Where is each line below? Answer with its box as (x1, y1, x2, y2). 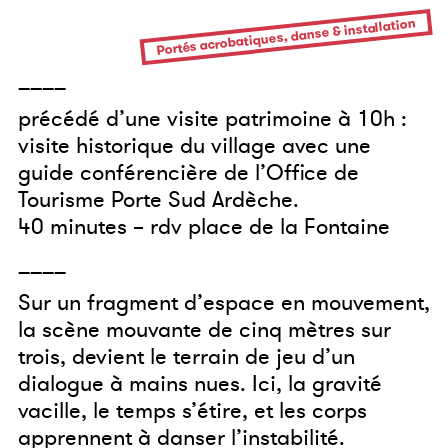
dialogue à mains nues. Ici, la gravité (18, 368, 382, 399)
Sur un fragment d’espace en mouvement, (18, 287, 430, 318)
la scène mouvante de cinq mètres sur (18, 314, 391, 345)
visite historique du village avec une (18, 130, 371, 161)
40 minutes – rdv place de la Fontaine (18, 211, 390, 242)
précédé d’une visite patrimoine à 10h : (18, 103, 407, 134)
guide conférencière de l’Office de (18, 157, 359, 188)
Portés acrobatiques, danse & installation (155, 14, 417, 60)
